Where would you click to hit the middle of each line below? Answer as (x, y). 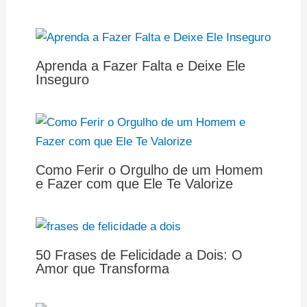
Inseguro (62, 79)
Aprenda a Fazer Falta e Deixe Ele (140, 65)
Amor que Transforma (102, 269)
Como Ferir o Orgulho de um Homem (149, 170)
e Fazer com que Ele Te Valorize (134, 183)
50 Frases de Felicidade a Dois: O (139, 255)
